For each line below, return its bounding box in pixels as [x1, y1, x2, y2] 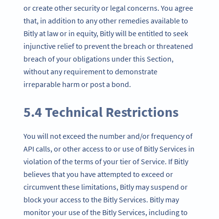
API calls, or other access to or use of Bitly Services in [23, 143, 195, 153]
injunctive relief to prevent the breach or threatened [23, 41, 193, 51]
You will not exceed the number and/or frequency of [23, 131, 193, 141]
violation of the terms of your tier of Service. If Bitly [23, 156, 188, 166]
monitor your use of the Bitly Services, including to [23, 207, 188, 217]
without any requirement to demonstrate [23, 66, 157, 77]
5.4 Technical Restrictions [23, 103, 178, 121]
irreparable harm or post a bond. [23, 79, 131, 89]
